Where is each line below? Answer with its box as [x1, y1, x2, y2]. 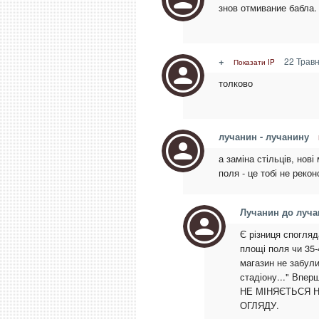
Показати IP [234, 57, 275, 67]
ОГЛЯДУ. [240, 298, 279, 312]
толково [219, 76, 253, 90]
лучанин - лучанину [219, 130, 309, 143]
